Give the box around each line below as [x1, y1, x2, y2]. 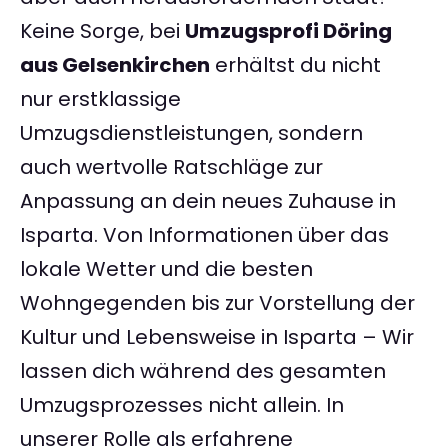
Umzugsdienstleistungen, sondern [20, 119, 363, 148]
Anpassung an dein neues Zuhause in [20, 187, 396, 216]
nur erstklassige [20, 85, 181, 114]
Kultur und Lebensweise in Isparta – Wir [20, 323, 414, 352]
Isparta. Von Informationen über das [20, 221, 389, 250]
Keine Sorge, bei [20, 17, 185, 46]
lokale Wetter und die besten [20, 255, 313, 284]
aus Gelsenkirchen [20, 51, 210, 80]
